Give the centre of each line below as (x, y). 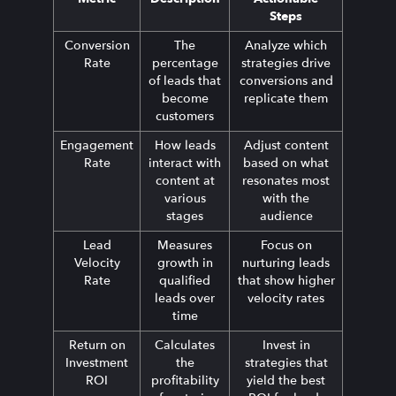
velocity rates (286, 299)
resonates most (286, 181)
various (185, 199)
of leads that (185, 81)
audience (286, 217)
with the (286, 199)
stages (185, 217)
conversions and (286, 81)
